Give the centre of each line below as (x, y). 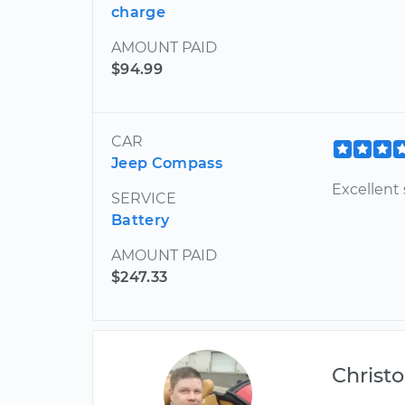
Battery (141, 220)
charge (138, 12)
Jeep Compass (167, 163)
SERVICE (144, 198)
